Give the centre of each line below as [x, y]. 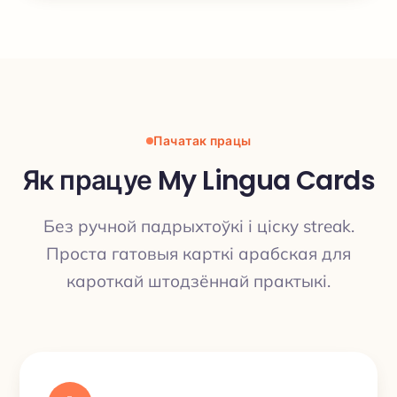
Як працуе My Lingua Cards [198, 181]
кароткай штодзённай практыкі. [198, 281]
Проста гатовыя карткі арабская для [198, 253]
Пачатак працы [202, 140]
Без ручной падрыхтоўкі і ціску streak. [198, 226]
